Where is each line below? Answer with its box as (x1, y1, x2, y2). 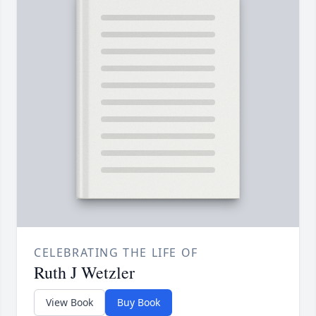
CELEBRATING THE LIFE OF (34, 245, 198, 261)
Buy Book (117, 296, 160, 310)
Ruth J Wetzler (34, 261, 135, 284)
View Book (46, 296, 93, 310)
